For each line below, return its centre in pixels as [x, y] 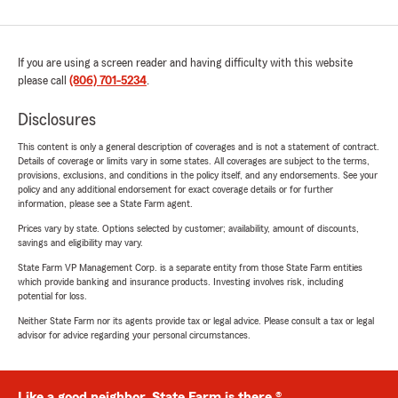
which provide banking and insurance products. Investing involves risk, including [181, 282]
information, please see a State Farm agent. [105, 204]
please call [44, 81]
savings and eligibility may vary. [80, 243]
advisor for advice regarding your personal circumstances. [134, 335]
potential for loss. [52, 296]
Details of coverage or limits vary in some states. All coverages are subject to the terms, [194, 161]
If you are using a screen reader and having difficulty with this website [185, 64]
